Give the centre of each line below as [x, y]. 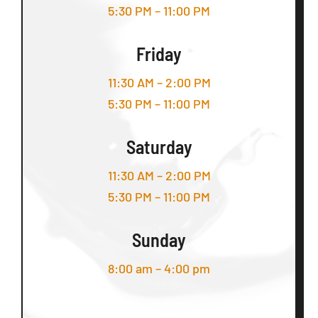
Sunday [159, 239]
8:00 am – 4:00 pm [159, 268]
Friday [159, 53]
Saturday [159, 146]
